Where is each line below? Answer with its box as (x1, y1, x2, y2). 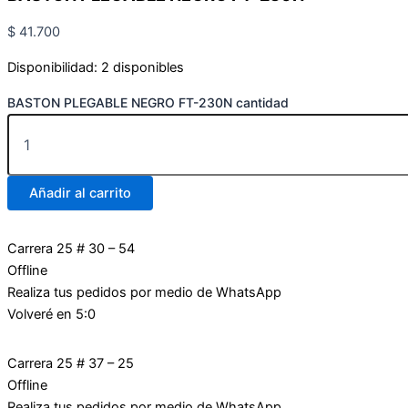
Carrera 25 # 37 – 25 (7, 354, 134, 372)
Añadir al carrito (29, 184, 131, 201)
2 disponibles (101, 59, 184, 76)
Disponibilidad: (7, 59, 97, 76)
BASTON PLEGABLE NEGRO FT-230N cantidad (7, 94, 289, 110)
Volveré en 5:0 (7, 305, 96, 322)
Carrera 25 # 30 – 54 (7, 240, 135, 257)
